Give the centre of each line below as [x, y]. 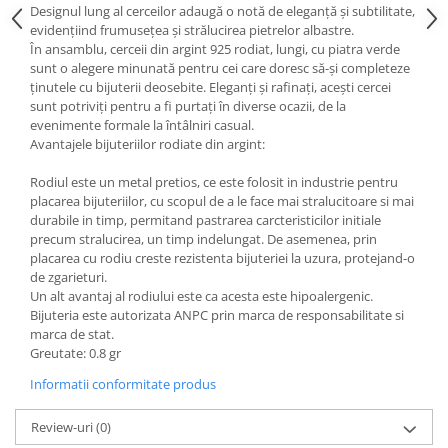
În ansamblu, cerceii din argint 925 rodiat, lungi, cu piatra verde [215, 49]
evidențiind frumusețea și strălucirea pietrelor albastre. [193, 30]
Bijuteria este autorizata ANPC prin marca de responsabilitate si [217, 315]
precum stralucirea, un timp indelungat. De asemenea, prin [203, 239]
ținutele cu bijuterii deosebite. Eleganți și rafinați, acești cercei [210, 87]
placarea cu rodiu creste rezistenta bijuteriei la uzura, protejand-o [222, 258]
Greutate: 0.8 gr [75, 353]
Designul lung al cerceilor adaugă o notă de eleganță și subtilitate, [222, 11]
